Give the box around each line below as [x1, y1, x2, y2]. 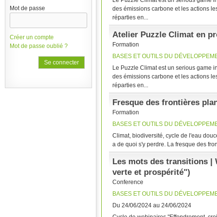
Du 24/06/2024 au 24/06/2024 [112, 202, 191, 209]
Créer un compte [9, 34, 54, 41]
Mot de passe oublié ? [9, 43, 68, 50]
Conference [112, 179, 143, 186]
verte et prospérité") [112, 168, 190, 177]
